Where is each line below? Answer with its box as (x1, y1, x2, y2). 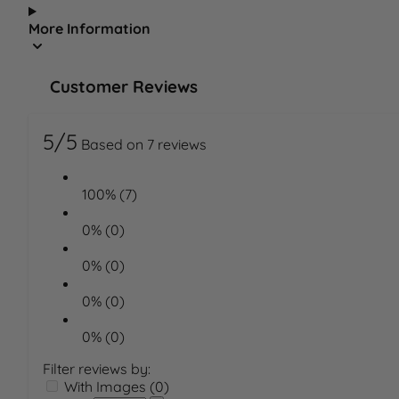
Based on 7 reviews (81, 135, 207, 154)
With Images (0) (64, 378, 169, 396)
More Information (28, 20, 151, 38)
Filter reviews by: (43, 360, 151, 379)
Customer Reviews (50, 75, 198, 97)
